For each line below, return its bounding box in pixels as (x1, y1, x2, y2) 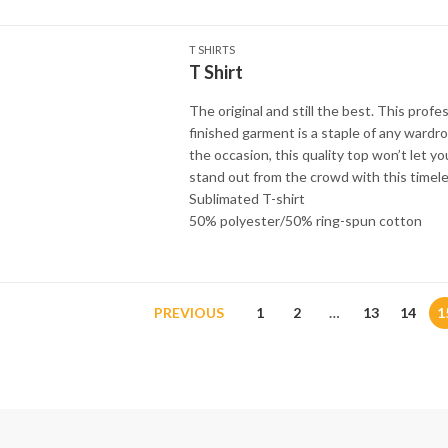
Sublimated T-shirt (188, 190, 305, 207)
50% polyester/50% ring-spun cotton (188, 212, 422, 229)
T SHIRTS (188, 43, 235, 56)
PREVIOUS (154, 304, 224, 321)
